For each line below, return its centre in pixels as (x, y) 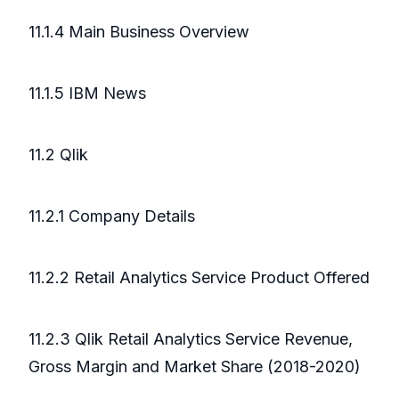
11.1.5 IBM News (87, 94)
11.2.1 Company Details (112, 216)
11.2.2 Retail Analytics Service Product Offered (199, 278)
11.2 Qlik (58, 155)
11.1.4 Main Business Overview (139, 32)
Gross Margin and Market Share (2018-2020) (195, 367)
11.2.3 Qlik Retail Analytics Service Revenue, (191, 339)
